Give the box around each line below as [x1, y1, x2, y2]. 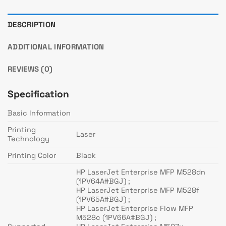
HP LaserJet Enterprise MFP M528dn [76, 167, 206, 177]
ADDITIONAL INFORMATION [8, 41, 104, 51]
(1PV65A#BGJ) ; [76, 195, 131, 204]
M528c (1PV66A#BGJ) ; [76, 213, 157, 222]
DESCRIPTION [8, 19, 56, 29]
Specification [8, 87, 69, 100]
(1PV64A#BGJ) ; [76, 177, 131, 186]
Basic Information [8, 108, 71, 118]
